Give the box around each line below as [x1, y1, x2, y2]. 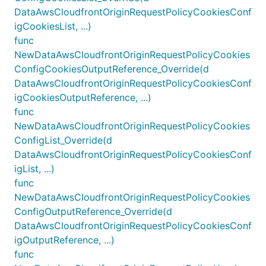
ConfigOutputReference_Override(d [14, 205, 172, 217]
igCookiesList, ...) [14, 20, 91, 32]
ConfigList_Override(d [14, 134, 112, 146]
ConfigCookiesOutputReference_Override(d [14, 62, 209, 75]
